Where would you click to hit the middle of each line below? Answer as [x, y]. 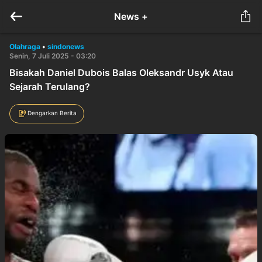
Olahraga [25, 46]
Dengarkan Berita [52, 113]
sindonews [66, 46]
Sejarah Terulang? [50, 87]
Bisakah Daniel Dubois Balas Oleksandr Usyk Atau [121, 73]
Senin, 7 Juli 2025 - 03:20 [53, 56]
